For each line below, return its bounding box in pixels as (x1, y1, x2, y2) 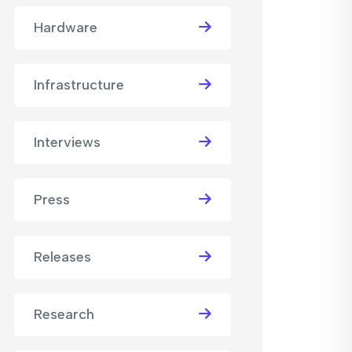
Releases (34, 248, 91, 266)
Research (34, 306, 94, 323)
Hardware (34, 19, 97, 36)
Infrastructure (34, 76, 124, 93)
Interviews (34, 134, 101, 151)
